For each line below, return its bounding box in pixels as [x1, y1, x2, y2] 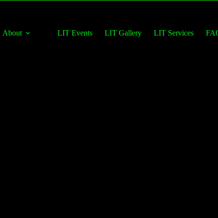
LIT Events [57, 29, 93, 37]
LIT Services [154, 29, 194, 37]
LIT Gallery [105, 29, 142, 37]
